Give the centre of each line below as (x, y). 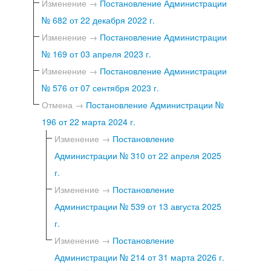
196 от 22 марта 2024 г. (89, 121)
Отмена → (63, 104)
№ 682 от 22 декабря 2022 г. (98, 20)
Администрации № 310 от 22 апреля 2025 (138, 155)
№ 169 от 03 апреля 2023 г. (96, 54)
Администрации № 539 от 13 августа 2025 (138, 206)
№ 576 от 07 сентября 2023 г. (100, 87)
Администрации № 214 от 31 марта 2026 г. (139, 257)
